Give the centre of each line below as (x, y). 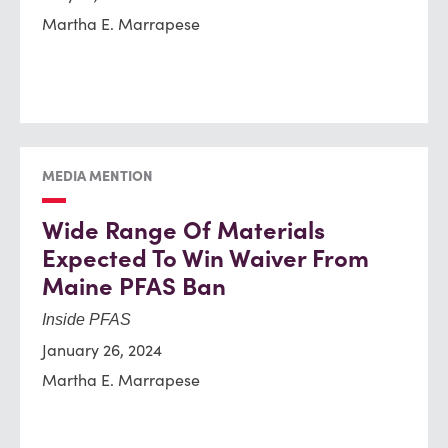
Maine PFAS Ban (134, 286)
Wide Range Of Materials (183, 230)
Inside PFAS (86, 319)
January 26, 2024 (102, 350)
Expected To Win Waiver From (205, 258)
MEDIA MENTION (97, 176)
